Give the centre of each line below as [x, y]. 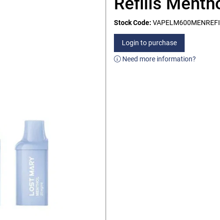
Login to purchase [149, 43]
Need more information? [158, 59]
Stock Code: [133, 23]
